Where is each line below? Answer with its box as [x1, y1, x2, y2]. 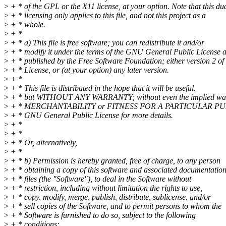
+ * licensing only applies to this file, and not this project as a [9, 11, 206, 20]
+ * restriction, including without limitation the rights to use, [9, 184, 202, 193]
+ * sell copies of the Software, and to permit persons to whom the [9, 202, 221, 211]
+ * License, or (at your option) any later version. [9, 66, 169, 75]
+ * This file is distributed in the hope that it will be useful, [9, 84, 196, 93]
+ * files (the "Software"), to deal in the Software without [9, 175, 191, 184]
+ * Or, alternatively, [9, 138, 77, 147]
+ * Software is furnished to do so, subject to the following [9, 211, 196, 220]
